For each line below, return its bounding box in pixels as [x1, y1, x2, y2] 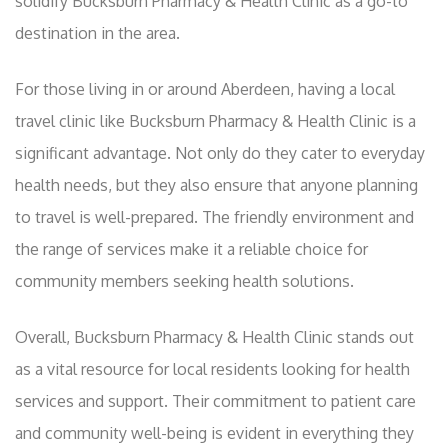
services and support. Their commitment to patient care [15, 391, 416, 412]
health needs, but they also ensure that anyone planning [15, 175, 418, 196]
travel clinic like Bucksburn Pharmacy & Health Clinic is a [15, 111, 416, 132]
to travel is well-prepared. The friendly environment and [15, 207, 414, 228]
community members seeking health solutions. [15, 271, 354, 292]
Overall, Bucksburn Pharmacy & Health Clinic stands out [15, 327, 414, 348]
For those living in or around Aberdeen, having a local [15, 79, 395, 100]
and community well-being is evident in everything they [15, 423, 414, 444]
